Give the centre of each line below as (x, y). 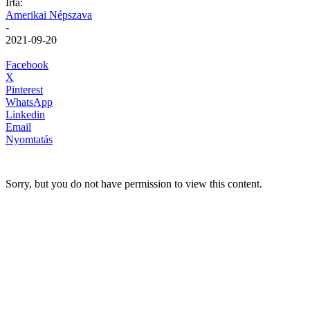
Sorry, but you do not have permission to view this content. (134, 183)
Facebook (27, 64)
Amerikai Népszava (49, 15)
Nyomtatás (29, 139)
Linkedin (25, 114)
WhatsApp (29, 102)
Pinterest (24, 89)
